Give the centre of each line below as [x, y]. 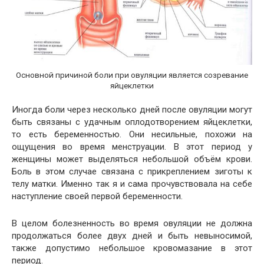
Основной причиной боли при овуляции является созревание [132, 75]
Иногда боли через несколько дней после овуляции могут [132, 110]
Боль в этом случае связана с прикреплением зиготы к [132, 172]
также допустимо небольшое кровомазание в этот [132, 248]
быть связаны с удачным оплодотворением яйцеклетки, [132, 122]
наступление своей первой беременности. [97, 197]
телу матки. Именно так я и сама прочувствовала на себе [132, 184]
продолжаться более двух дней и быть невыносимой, [132, 236]
